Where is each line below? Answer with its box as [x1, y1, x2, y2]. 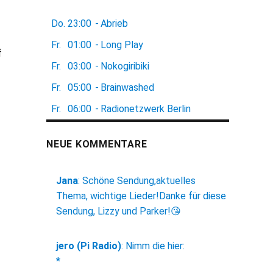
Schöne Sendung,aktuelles [82, 175, 196, 187]
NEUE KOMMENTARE [46, 138, 147, 151]
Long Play [101, 39, 143, 51]
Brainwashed [101, 82, 154, 94]
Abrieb [101, 18, 128, 30]
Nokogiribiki [101, 60, 149, 73]
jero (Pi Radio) [56, 240, 121, 252]
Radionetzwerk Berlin [101, 103, 191, 115]
